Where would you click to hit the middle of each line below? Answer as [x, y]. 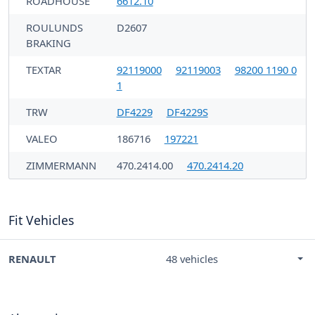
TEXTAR [44, 70]
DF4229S [187, 112]
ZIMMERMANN [61, 166]
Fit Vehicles [41, 220]
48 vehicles [192, 259]
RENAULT [32, 259]
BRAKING [49, 43]
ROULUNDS [54, 28]
